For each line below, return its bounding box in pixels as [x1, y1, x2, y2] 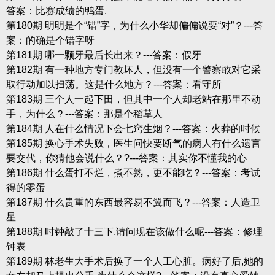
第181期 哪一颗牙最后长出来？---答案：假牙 [6, 49, 201, 60]
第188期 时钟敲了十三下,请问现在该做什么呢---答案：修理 [6, 226, 263, 237]
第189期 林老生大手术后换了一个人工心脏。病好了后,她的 [6, 255, 263, 266]
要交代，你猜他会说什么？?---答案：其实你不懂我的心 [6, 152, 247, 163]
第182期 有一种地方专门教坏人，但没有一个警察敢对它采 [6, 64, 261, 75]
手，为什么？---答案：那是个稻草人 [6, 108, 163, 119]
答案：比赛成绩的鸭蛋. [6, 5, 107, 16]
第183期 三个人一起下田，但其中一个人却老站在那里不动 [6, 93, 261, 104]
